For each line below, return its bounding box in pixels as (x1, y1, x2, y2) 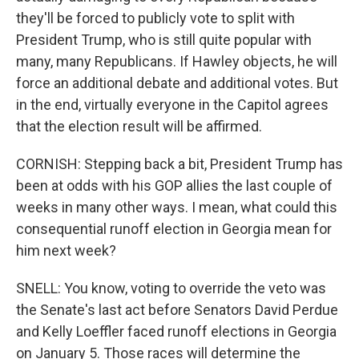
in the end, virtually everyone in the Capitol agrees (16, 96, 329, 113)
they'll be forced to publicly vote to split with (16, 10, 295, 26)
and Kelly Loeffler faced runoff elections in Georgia (16, 323, 337, 340)
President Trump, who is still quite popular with (16, 31, 312, 48)
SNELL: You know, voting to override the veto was (16, 280, 326, 296)
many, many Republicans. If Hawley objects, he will (16, 53, 337, 70)
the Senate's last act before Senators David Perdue (16, 301, 338, 318)
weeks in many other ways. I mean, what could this (16, 199, 337, 216)
